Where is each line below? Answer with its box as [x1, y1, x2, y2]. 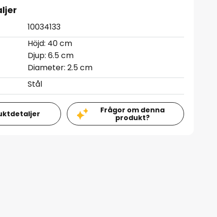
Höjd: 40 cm [28, 38, 73, 49]
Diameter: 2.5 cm [28, 62, 93, 73]
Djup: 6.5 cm [28, 50, 74, 61]
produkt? [115, 113, 150, 123]
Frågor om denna [100, 105, 165, 115]
